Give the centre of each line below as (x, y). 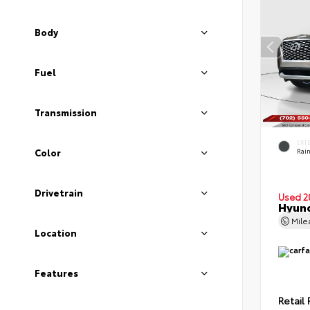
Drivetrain (59, 192)
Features (56, 273)
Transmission (66, 112)
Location (56, 232)
